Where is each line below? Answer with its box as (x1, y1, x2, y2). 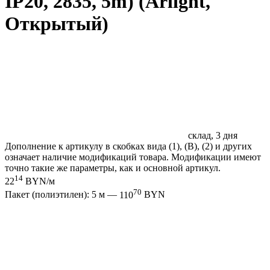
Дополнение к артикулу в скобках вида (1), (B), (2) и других (5, 140, 252, 151)
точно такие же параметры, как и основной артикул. (5, 162, 221, 173)
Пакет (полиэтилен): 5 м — (5, 189, 119, 200)
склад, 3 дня (186, 130, 237, 140)
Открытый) (5, 13, 108, 35)
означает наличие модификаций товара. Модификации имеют (5, 151, 261, 162)
